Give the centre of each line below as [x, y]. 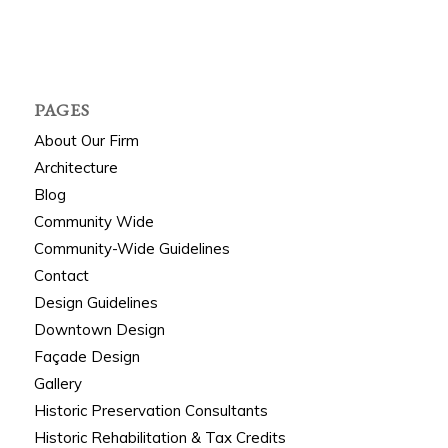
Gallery [57, 383]
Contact [61, 275]
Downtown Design [99, 329]
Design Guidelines [95, 302]
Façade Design [86, 356]
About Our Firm [86, 140]
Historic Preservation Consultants [150, 410]
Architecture [75, 167]
